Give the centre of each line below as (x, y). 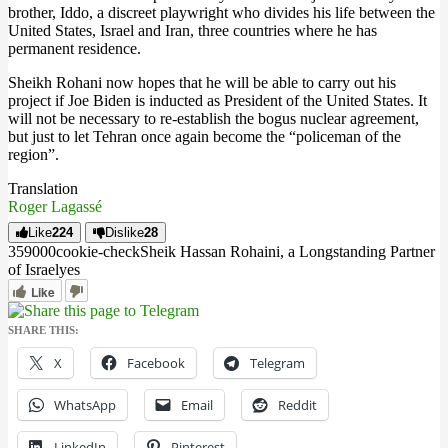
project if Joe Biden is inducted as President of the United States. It (217, 100)
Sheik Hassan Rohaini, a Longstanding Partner (287, 251)
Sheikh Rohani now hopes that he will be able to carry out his (202, 82)
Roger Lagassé (55, 206)
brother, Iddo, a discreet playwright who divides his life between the (221, 12)
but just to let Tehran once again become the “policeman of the (204, 136)
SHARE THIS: (43, 330)
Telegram (277, 363)
